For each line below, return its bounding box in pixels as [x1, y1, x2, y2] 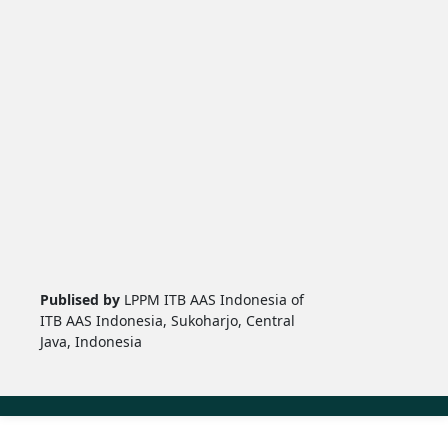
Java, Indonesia [39, 332, 142, 352]
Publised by [39, 290, 124, 310]
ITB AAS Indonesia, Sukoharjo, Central [39, 311, 295, 331]
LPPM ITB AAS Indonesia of [123, 290, 304, 310]
